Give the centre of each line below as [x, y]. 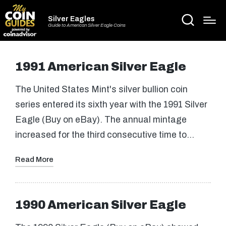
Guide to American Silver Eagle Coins [87, 25]
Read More [34, 159]
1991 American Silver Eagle [101, 67]
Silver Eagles [71, 18]
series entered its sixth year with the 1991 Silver [111, 105]
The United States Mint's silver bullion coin [101, 90]
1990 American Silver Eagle [101, 205]
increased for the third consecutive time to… [105, 135]
